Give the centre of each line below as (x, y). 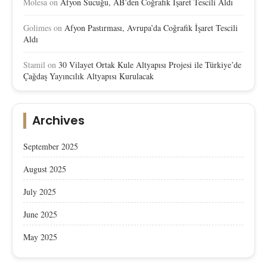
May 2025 (40, 237)
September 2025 (51, 146)
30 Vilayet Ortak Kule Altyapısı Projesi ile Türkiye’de (150, 64)
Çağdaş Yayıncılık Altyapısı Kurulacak (89, 76)
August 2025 (45, 169)
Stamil (34, 64)
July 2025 (40, 191)
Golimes (37, 27)
